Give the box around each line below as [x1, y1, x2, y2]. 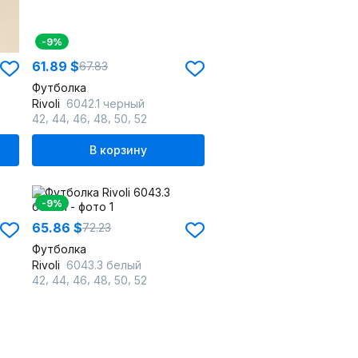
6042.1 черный [66, 97, 145, 110]
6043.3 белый [66, 258, 141, 272]
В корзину [89, 143, 147, 157]
